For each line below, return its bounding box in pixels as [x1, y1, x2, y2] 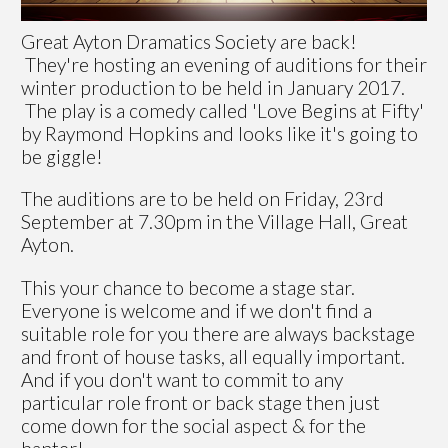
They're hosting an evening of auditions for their [21, 53, 427, 77]
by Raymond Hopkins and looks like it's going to [21, 122, 418, 146]
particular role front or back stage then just [21, 390, 380, 414]
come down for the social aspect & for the [21, 413, 366, 437]
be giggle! [21, 145, 107, 169]
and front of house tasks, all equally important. [21, 344, 405, 368]
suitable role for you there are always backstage [21, 321, 415, 345]
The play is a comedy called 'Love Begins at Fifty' [21, 99, 424, 123]
